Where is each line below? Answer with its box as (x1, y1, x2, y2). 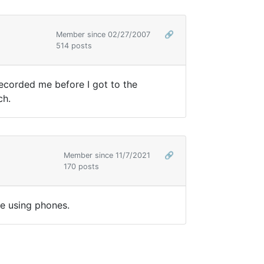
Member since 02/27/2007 (56, 30, 153, 39)
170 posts (64, 162, 99, 171)
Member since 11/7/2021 (64, 151, 153, 160)
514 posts (56, 41, 92, 51)
